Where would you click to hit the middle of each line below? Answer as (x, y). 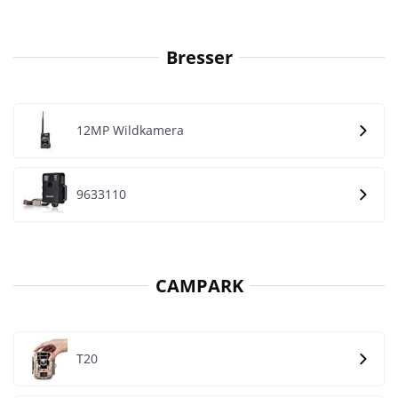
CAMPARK (199, 285)
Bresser (199, 57)
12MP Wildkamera (130, 130)
